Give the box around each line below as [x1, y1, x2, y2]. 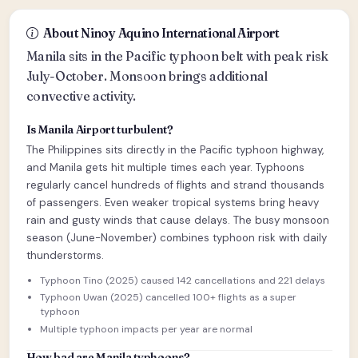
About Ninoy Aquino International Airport [43, 26, 280, 42]
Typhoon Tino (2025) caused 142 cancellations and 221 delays [40, 273, 325, 287]
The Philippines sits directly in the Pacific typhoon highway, [26, 143, 324, 157]
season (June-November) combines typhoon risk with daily [26, 231, 327, 245]
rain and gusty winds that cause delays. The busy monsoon [26, 213, 329, 228]
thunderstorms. [26, 249, 104, 263]
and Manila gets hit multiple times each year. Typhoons [26, 161, 304, 175]
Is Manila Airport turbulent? [26, 122, 173, 137]
